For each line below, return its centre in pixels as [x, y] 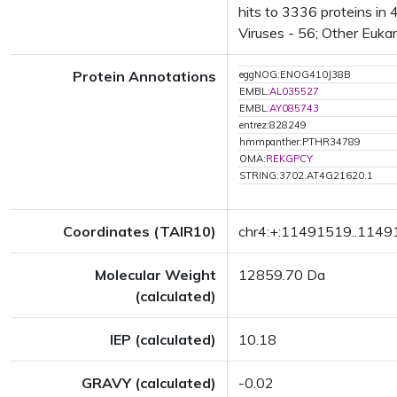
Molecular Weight [156, 275]
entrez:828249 [273, 125]
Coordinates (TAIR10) [140, 231]
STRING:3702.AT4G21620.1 [306, 175]
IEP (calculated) [163, 339]
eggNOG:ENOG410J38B [295, 74]
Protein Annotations [144, 76]
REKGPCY [289, 159]
